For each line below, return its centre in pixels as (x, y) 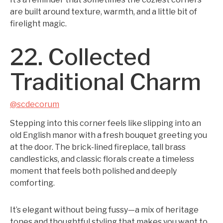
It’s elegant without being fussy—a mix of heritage (104, 210)
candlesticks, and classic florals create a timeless (102, 159)
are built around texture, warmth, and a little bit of (104, 12)
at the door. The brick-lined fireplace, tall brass (98, 147)
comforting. (32, 183)
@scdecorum (35, 104)
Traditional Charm (106, 82)
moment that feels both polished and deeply (93, 171)
